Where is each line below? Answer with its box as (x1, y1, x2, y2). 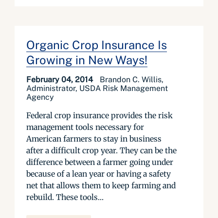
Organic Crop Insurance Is (26, 38, 167, 52)
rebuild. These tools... (26, 192, 104, 202)
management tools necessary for (26, 122, 144, 132)
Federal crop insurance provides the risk (26, 110, 173, 120)
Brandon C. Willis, (100, 75, 163, 84)
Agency (26, 92, 54, 102)
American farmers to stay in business (26, 134, 162, 144)
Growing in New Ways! (26, 53, 147, 67)
